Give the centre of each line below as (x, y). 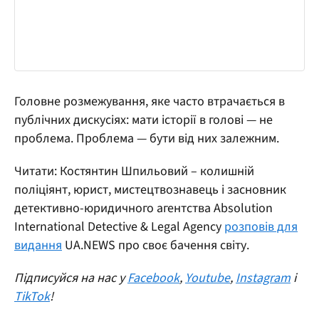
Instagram (263, 278)
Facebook (153, 278)
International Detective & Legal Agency (119, 226)
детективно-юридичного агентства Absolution (143, 208)
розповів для (261, 226)
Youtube (208, 278)
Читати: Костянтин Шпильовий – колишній (134, 171)
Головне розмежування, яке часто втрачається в (150, 101)
